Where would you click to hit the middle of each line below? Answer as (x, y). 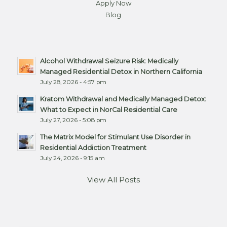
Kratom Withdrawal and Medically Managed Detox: (123, 99)
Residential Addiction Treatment (93, 147)
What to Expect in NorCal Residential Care (108, 109)
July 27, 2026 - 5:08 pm (73, 120)
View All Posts (113, 180)
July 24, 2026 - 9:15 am (72, 158)
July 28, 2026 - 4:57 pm (73, 82)
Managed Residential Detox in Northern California (121, 71)
